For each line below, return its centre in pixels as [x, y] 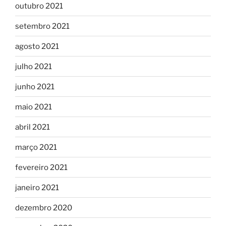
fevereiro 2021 [41, 167]
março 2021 [36, 147]
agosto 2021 [37, 46]
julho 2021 [34, 66]
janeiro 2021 [37, 187]
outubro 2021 [39, 6]
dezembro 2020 [44, 208]
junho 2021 [35, 87]
